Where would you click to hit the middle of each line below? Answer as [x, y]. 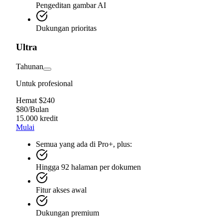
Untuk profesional [44, 84]
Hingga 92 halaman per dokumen [88, 167]
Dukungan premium [67, 213]
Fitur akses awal [61, 190]
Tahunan [30, 67]
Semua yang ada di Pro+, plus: [84, 144]
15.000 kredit [37, 118]
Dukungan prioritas [66, 28]
